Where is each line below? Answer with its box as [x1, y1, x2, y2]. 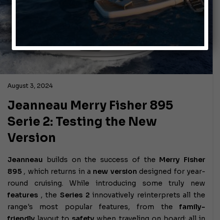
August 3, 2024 [7, 82, 53, 89]
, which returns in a [22, 166, 93, 176]
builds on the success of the [43, 155, 160, 164]
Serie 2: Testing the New [7, 114, 157, 129]
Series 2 [59, 190, 90, 199]
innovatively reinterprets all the [89, 190, 205, 199]
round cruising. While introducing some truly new [7, 178, 205, 188]
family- [179, 202, 205, 211]
